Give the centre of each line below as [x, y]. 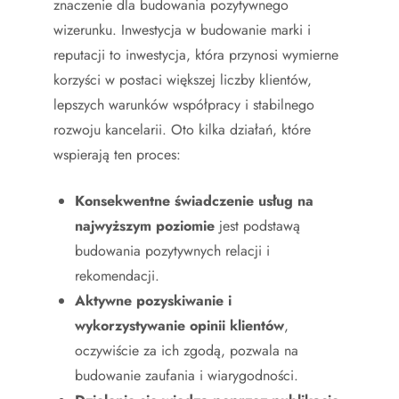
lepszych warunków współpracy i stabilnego [184, 104]
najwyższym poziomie [145, 225]
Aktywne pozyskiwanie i [153, 300]
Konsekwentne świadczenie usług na [194, 200]
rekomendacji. [117, 275]
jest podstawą [257, 225]
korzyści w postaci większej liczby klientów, [183, 79]
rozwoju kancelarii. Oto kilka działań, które [182, 129]
